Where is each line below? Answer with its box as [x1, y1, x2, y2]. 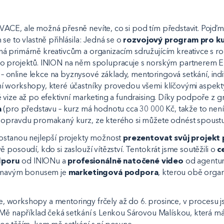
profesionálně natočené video [67, 156, 185, 166]
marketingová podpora [68, 167, 158, 177]
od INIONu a [19, 156, 68, 166]
